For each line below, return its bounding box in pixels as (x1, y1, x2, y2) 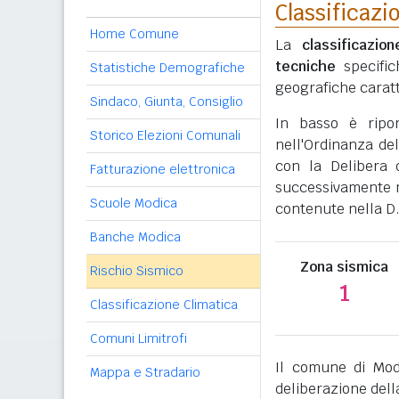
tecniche (275, 57, 336, 76)
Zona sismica (300, 257, 389, 276)
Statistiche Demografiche (90, 60, 245, 76)
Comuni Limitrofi (90, 330, 187, 346)
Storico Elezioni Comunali (90, 127, 240, 143)
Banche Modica (90, 229, 181, 245)
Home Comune (90, 26, 179, 42)
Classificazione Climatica (90, 297, 238, 313)
